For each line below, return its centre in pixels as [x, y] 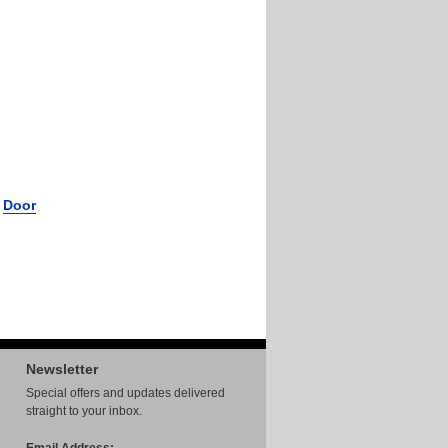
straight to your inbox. [84, 411]
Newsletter [62, 369]
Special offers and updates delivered [125, 393]
